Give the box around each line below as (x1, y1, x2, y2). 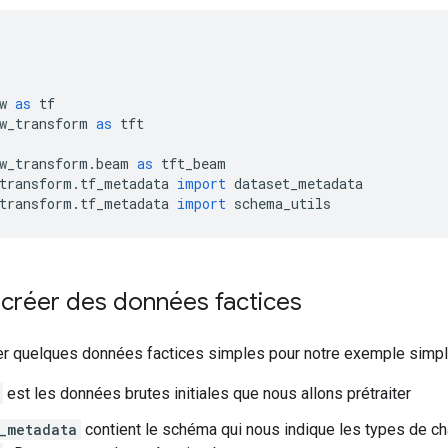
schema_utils (226, 194, 331, 213)
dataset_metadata (226, 174, 363, 193)
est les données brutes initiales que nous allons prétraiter (3, 384, 411, 403)
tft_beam (153, 154, 226, 173)
